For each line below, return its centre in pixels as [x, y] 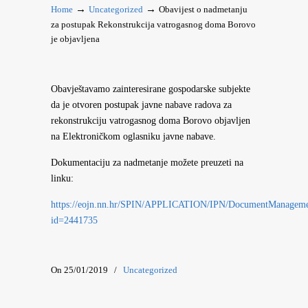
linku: [62, 178]
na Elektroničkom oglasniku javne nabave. [133, 136]
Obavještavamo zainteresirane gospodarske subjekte [151, 89]
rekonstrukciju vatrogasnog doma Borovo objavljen [151, 121]
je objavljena [75, 39]
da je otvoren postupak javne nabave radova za [141, 105]
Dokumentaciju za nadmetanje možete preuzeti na [147, 163]
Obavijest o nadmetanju [203, 10]
